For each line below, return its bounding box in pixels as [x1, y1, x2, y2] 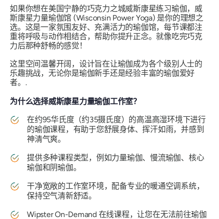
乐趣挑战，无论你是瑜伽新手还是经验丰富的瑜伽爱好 [10, 68, 195, 78]
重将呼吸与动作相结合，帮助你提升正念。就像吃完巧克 [10, 32, 203, 42]
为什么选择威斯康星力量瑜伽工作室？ [10, 97, 141, 107]
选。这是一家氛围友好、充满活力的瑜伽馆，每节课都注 [10, 22, 203, 32]
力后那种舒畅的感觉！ [10, 41, 87, 51]
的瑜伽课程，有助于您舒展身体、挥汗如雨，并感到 [27, 125, 204, 134]
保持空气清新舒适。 [27, 191, 96, 201]
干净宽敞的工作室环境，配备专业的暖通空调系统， [27, 181, 204, 191]
